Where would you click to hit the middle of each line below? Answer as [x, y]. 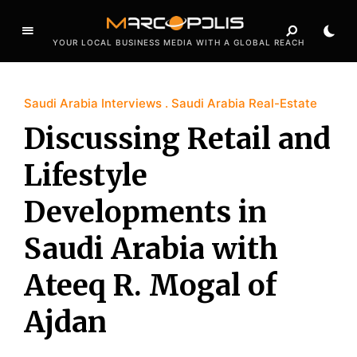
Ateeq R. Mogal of [150, 285]
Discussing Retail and [177, 139]
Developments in [145, 212]
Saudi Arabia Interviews [93, 103]
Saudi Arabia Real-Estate [244, 103]
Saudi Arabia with [151, 249]
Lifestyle [86, 175]
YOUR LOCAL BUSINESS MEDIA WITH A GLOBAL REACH [178, 42]
